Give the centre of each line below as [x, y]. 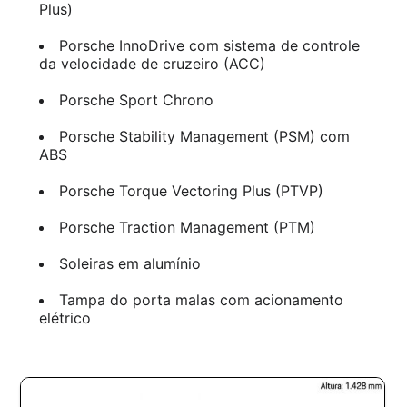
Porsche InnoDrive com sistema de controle [209, 46]
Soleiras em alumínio [129, 264]
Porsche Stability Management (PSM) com [204, 137]
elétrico [65, 318]
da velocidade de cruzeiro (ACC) [152, 64]
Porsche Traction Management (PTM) [187, 228]
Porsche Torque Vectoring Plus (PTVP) [191, 191]
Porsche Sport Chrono [136, 100]
